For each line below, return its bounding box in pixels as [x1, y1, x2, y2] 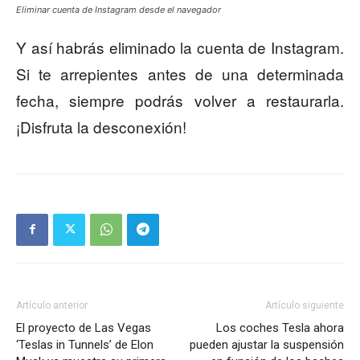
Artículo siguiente [265, 299, 344, 311]
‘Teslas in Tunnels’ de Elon [16, 337, 153, 352]
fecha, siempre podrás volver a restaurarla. [16, 88, 344, 111]
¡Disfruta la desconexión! [16, 115, 186, 137]
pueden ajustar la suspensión [190, 337, 344, 352]
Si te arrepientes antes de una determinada [16, 62, 344, 84]
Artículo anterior [16, 299, 88, 311]
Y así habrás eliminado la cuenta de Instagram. [16, 35, 344, 58]
